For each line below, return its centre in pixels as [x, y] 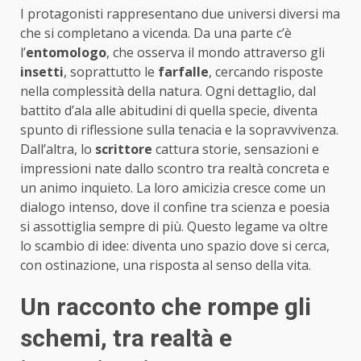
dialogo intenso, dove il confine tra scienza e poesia [175, 207]
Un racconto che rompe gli [166, 307]
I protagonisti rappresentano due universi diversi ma [180, 14]
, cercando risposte [266, 72]
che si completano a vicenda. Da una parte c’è [156, 33]
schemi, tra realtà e [126, 338]
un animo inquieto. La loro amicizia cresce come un [173, 188]
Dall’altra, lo [58, 149]
